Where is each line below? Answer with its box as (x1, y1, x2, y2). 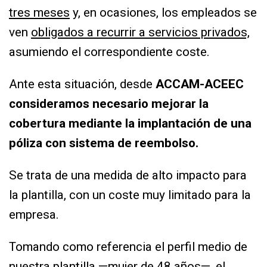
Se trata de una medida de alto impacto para (9, 167, 247, 182)
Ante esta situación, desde (9, 76, 156, 91)
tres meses (9, 5, 70, 20)
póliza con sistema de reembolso (9, 135, 195, 150)
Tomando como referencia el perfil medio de (9, 239, 247, 254)
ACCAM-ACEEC (156, 76, 244, 91)
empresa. (9, 207, 59, 222)
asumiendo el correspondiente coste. (9, 45, 210, 60)
